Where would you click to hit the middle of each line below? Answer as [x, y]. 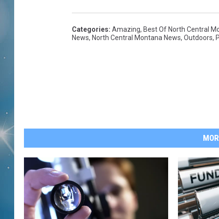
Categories [90, 30]
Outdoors [198, 38]
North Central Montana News [136, 38]
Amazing [126, 30]
